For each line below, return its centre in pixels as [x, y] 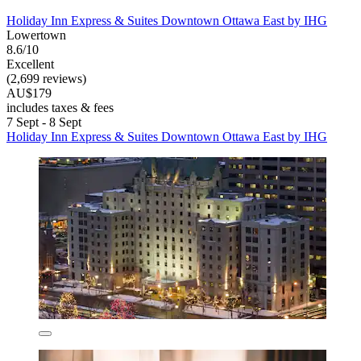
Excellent [30, 64]
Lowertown [36, 35]
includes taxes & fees [60, 107]
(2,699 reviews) [46, 78]
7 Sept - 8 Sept [44, 122]
